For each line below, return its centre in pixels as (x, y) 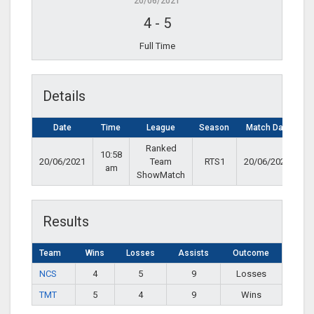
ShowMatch (161, 175)
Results (66, 222)
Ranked (161, 149)
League (161, 128)
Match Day (267, 128)
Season (214, 128)
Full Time (157, 46)
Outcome (251, 253)
